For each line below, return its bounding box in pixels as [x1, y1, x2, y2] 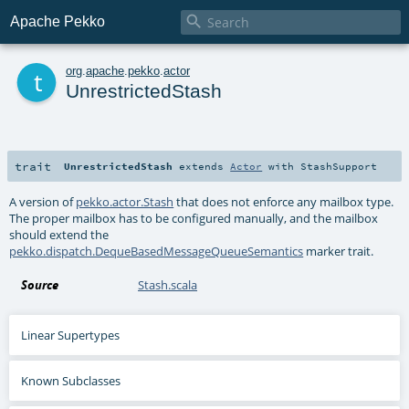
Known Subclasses [21, 372, 121, 389]
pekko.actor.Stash [76, 193, 174, 210]
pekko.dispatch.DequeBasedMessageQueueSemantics [9, 242, 304, 259]
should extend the [9, 225, 110, 243]
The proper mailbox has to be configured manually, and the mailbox [9, 209, 379, 226]
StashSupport [300, 159, 378, 173]
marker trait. [303, 242, 374, 259]
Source [21, 276, 59, 293]
